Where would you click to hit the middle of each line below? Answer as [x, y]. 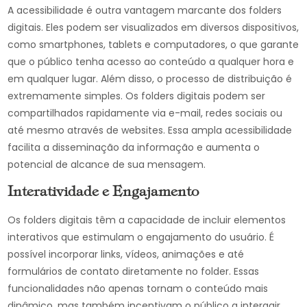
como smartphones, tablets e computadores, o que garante [153, 45]
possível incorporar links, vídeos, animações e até [126, 254]
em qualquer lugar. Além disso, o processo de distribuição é [150, 79]
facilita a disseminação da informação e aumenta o [134, 147]
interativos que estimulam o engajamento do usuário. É [141, 237]
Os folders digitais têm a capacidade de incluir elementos [147, 220]
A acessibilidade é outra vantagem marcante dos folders [145, 10]
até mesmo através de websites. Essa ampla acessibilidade [150, 130]
